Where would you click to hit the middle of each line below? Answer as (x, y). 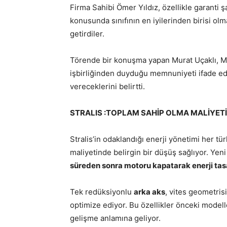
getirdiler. (87, 34)
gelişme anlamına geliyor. (115, 218)
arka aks (149, 192)
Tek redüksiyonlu (102, 192)
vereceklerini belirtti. (107, 86)
